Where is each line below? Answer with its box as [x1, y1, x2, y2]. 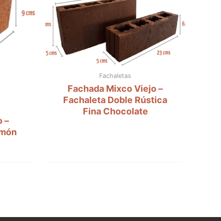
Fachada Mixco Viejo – [68, 83, 163, 94]
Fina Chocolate [82, 106, 148, 117]
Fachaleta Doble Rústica [63, 95, 167, 106]
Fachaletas [99, 72, 131, 79]
